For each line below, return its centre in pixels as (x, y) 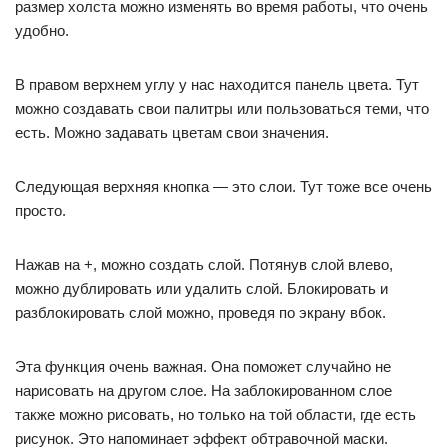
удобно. (42, 30)
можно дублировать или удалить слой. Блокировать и (201, 288)
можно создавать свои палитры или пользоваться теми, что (222, 108)
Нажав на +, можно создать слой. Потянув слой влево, (204, 264)
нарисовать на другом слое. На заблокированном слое (203, 390)
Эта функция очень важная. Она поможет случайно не (203, 366)
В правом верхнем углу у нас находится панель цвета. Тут (217, 84)
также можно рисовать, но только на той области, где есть (215, 414)
